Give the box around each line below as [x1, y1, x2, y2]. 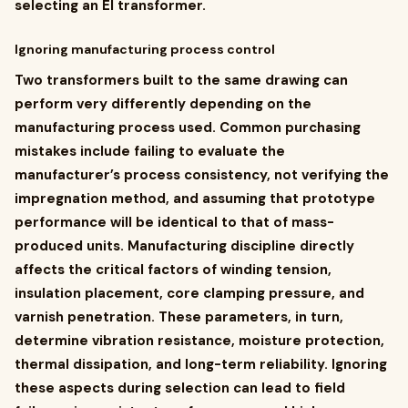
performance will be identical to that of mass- [15, 213, 334, 231]
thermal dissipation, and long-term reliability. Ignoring [15, 355, 387, 373]
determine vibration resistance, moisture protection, [15, 331, 384, 350]
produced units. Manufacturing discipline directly [15, 237, 354, 255]
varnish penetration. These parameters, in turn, [15, 308, 343, 326]
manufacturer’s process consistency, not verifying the [15, 166, 389, 184]
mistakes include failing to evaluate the [15, 142, 285, 160]
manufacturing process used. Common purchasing [15, 118, 361, 137]
